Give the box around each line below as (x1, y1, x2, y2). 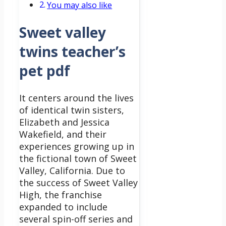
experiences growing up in (19, 140, 134, 152)
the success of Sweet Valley (19, 176, 138, 189)
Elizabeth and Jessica (19, 116, 109, 128)
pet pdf (19, 61, 70, 80)
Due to (96, 164, 125, 177)
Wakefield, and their (19, 128, 106, 140)
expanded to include (19, 200, 107, 213)
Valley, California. (19, 164, 96, 177)
